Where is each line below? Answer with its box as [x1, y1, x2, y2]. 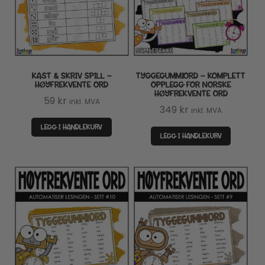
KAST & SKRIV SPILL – [31, 70, 112, 82]
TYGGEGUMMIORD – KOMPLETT [136, 70, 246, 82]
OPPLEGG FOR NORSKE [150, 79, 231, 91]
